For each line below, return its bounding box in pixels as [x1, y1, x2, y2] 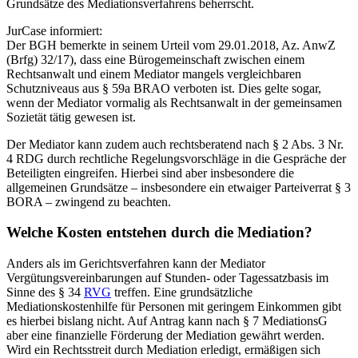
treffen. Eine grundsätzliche [111, 285, 253, 300]
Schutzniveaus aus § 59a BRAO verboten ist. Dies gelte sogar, [6, 81, 321, 95]
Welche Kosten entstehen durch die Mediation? [6, 224, 312, 241]
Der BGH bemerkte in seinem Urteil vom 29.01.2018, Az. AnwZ [6, 38, 336, 52]
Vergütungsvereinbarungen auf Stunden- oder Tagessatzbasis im [6, 271, 328, 285]
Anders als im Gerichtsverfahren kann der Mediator [6, 257, 265, 271]
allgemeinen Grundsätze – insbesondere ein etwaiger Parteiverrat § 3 [6, 180, 351, 194]
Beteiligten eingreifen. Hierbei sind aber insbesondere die [6, 165, 294, 180]
